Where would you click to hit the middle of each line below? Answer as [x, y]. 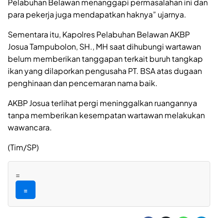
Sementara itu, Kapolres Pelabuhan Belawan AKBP [99, 34]
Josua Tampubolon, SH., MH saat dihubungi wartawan [104, 46]
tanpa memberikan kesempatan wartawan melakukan [106, 115]
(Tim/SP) [23, 147]
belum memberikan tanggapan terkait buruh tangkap [105, 58]
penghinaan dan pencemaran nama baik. [83, 83]
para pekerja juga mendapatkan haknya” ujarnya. [97, 14]
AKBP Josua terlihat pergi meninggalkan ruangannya [102, 103]
